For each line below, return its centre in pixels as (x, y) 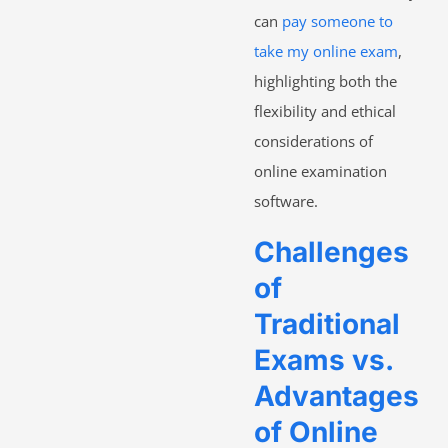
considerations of (313, 140)
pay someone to (337, 20)
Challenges (331, 251)
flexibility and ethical (325, 110)
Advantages (336, 395)
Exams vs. (323, 359)
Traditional (327, 323)
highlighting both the (325, 80)
